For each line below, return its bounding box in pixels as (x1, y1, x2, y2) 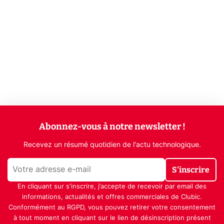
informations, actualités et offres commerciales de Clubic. (22, 193, 202, 200)
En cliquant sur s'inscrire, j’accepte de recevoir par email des (17, 183, 206, 190)
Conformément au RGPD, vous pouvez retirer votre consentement (8, 204, 215, 211)
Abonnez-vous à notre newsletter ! (38, 120, 185, 132)
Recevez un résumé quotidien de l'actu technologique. (23, 141, 201, 148)
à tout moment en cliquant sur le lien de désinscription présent (13, 214, 211, 221)
